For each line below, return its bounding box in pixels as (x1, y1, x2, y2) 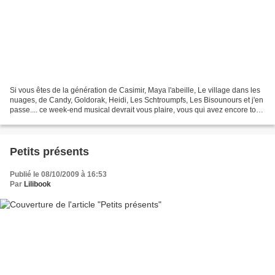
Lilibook (24, 180, 51, 189)
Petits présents (10, 145, 89, 158)
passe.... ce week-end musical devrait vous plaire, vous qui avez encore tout (10, 106, 262, 115)
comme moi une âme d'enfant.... (10, 115, 115, 125)
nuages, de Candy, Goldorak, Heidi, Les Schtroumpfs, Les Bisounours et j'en (10, 96, 263, 105)
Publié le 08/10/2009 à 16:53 (10, 170, 107, 179)
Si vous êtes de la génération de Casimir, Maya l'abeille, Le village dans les (10, 86, 260, 95)
